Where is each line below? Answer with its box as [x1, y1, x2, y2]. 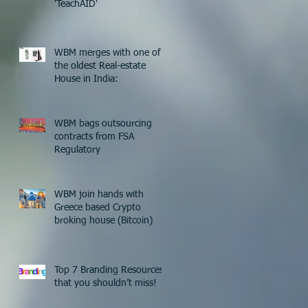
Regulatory [54, 145, 100, 155]
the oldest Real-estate [54, 61, 146, 71]
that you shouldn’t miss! [54, 278, 157, 288]
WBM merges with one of [54, 48, 160, 58]
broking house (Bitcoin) [54, 216, 153, 225]
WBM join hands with [54, 190, 144, 199]
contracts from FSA [54, 132, 134, 142]
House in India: [54, 74, 118, 84]
